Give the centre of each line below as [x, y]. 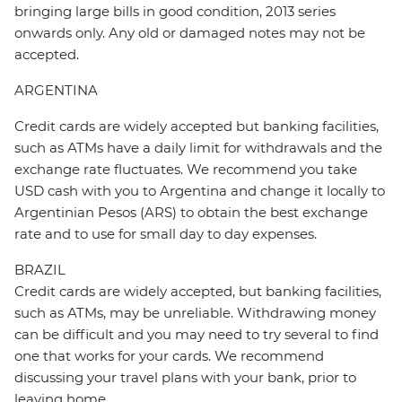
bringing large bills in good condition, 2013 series [175, 12]
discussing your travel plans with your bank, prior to [185, 378]
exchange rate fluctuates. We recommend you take [186, 170]
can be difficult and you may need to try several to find [197, 335]
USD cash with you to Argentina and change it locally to [200, 191]
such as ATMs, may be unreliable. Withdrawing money [195, 313]
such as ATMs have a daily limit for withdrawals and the [198, 148]
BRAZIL [40, 270]
